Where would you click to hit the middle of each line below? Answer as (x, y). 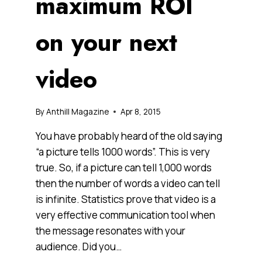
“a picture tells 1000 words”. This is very (123, 151)
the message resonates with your (110, 230)
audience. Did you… (78, 246)
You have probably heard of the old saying (129, 136)
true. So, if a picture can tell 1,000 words (123, 167)
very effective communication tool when (125, 215)
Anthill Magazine (77, 111)
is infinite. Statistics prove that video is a (125, 199)
